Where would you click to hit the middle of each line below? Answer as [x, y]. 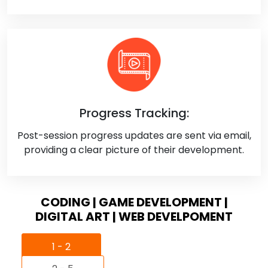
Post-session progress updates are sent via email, [134, 136]
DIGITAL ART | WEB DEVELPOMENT [134, 217]
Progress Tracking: [134, 113]
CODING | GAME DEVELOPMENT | [134, 202]
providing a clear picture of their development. [134, 150]
